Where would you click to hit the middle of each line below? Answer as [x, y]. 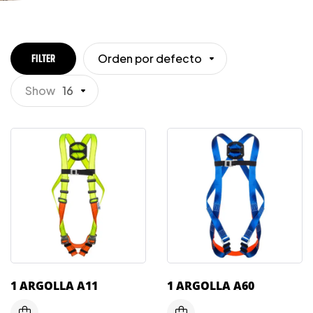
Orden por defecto [150, 58]
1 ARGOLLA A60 [211, 285]
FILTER [43, 58]
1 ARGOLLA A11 [54, 285]
